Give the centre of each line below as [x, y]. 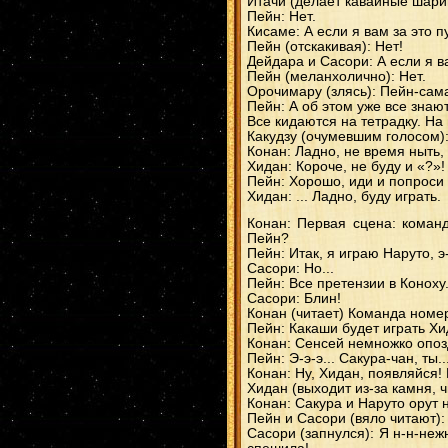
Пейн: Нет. [281, 16]
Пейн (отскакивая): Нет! [325, 46]
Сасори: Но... [290, 268]
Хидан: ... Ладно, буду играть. [344, 196]
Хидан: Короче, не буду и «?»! [346, 166]
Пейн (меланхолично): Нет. [336, 76]
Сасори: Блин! [294, 298]
